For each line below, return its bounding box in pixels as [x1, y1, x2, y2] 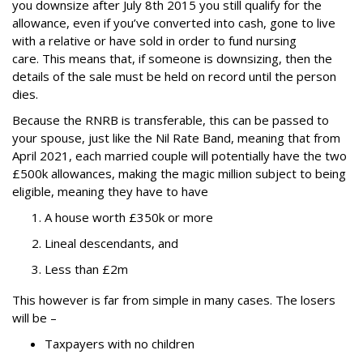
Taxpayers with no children [45, 335, 194, 352]
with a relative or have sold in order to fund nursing [12, 32, 297, 49]
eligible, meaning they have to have [12, 183, 208, 200]
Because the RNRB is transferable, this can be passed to [12, 112, 329, 129]
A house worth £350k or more [45, 209, 213, 226]
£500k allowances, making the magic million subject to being [12, 165, 346, 182]
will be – [12, 310, 57, 327]
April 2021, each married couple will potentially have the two [12, 147, 347, 164]
